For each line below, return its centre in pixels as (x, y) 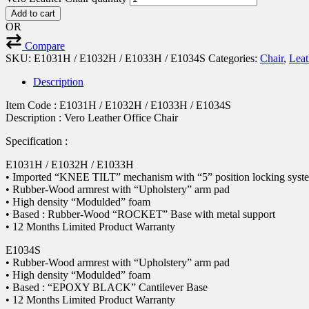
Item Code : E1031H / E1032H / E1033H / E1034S (118, 105)
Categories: (234, 58)
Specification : (37, 141)
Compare (45, 46)
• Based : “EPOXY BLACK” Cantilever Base (107, 287)
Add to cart (33, 13)
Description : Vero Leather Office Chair (92, 117)
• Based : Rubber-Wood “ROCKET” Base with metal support (140, 214)
